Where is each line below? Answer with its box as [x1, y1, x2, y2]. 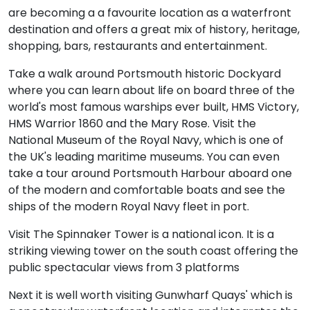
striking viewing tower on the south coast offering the [8, 242, 298, 259]
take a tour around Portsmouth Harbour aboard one [8, 165, 292, 181]
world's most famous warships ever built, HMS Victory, [8, 98, 299, 115]
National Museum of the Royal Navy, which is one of [8, 131, 284, 148]
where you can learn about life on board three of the [8, 82, 295, 98]
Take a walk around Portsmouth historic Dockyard [8, 65, 281, 82]
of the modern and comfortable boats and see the [8, 181, 285, 198]
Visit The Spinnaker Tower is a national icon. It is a [8, 226, 274, 242]
